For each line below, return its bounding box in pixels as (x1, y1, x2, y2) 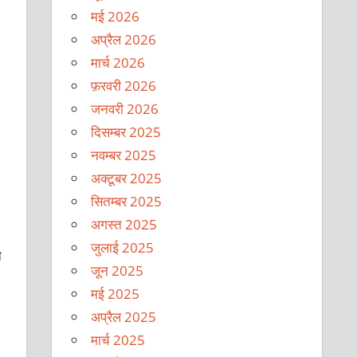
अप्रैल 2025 (91, 307, 157, 326)
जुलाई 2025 (91, 237, 155, 257)
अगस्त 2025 (91, 214, 158, 233)
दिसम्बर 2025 (91, 122, 162, 141)
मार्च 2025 (91, 330, 146, 349)
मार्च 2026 (91, 53, 146, 72)
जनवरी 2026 (91, 99, 159, 118)
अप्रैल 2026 (91, 29, 157, 49)
